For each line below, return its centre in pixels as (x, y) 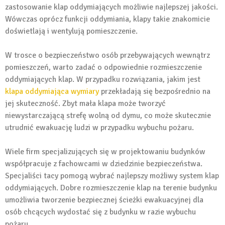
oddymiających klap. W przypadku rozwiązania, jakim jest (103, 80)
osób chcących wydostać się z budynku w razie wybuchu (100, 212)
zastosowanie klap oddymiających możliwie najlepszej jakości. (111, 7)
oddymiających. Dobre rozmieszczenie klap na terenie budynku (111, 188)
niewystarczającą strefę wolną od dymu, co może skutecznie (108, 116)
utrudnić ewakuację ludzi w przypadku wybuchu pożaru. (99, 128)
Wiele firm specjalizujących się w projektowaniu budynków (105, 152)
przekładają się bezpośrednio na (155, 92)
